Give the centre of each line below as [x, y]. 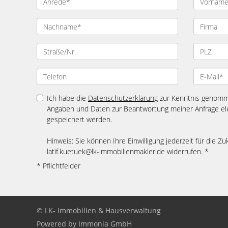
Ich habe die [67, 98]
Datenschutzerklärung [123, 98]
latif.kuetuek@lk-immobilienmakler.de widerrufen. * [128, 151]
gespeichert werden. [79, 119]
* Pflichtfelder [59, 166]
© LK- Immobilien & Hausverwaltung [99, 210]
